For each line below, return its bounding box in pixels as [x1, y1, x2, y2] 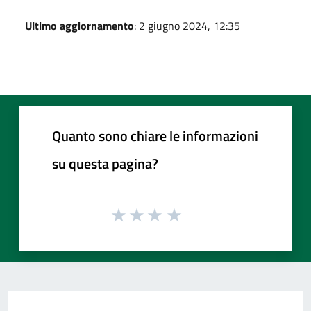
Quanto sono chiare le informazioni [52, 124, 258, 146]
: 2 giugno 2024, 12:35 [134, 17, 240, 34]
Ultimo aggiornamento [25, 17, 134, 34]
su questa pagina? [52, 152, 158, 174]
